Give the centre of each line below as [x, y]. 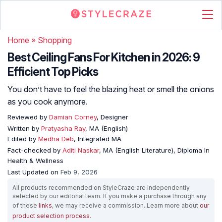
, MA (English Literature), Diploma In [154, 150]
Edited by [23, 139]
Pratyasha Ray [63, 128]
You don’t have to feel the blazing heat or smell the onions [111, 89]
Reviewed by [27, 117]
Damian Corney [72, 117]
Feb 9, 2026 [79, 172]
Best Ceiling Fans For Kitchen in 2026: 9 [104, 57]
